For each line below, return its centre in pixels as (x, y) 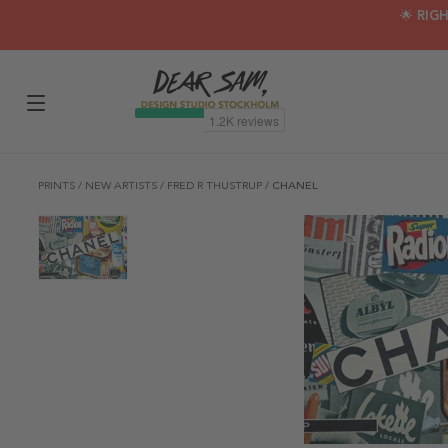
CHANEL (295, 185)
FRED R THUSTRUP (216, 185)
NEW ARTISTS (122, 185)
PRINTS (58, 185)
